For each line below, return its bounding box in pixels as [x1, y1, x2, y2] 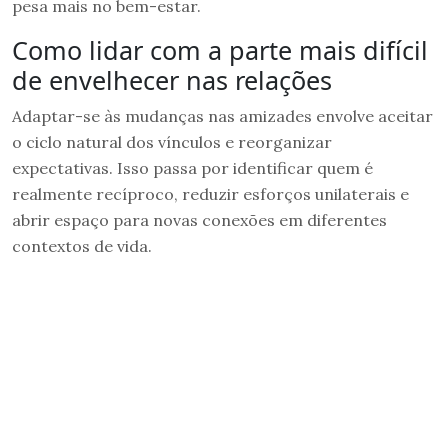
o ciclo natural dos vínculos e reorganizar [12, 131, 332, 152]
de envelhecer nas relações [12, 62, 332, 97]
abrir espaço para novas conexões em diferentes [12, 209, 387, 230]
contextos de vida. [12, 235, 152, 256]
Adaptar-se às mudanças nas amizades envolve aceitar [12, 105, 433, 126]
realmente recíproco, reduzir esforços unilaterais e [12, 183, 409, 204]
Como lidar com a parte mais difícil [12, 32, 428, 67]
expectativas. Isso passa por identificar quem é [12, 157, 373, 178]
